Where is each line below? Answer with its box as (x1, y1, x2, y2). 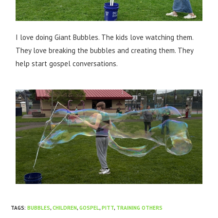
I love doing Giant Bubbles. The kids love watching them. (16, 32, 194, 42)
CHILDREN (53, 204, 77, 211)
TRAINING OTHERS (116, 204, 163, 211)
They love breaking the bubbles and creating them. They (16, 45, 194, 55)
